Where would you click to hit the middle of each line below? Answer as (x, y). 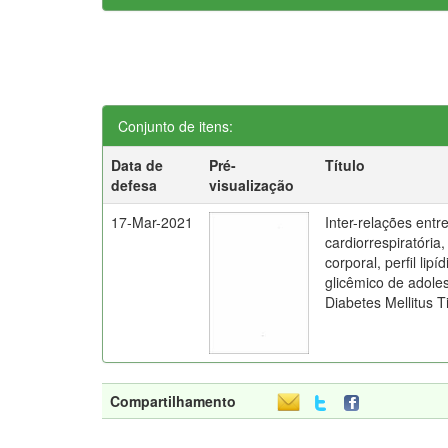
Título (345, 165)
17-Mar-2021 (152, 222)
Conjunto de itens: (175, 126)
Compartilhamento (173, 401)
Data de (137, 165)
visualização (252, 185)
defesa (134, 185)
